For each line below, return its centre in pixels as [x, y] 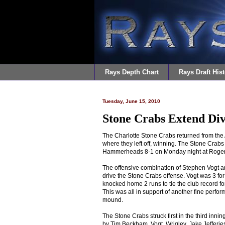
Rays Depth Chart [132, 72]
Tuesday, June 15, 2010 [131, 101]
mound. [113, 200]
